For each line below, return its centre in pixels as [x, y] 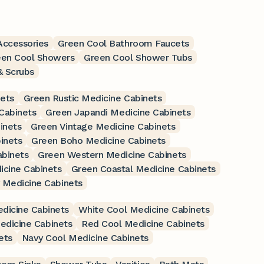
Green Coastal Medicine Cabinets [143, 169]
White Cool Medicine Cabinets [144, 209]
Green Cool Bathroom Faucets [123, 43]
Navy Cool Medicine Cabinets [85, 237]
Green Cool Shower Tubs [138, 57]
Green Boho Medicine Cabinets [98, 140]
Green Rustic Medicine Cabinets [93, 98]
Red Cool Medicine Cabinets [143, 223]
